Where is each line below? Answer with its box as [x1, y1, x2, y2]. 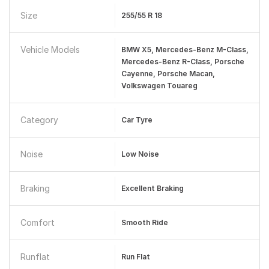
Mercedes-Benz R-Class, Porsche [121, 57, 244, 66]
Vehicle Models [20, 44, 80, 55]
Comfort [20, 217, 55, 228]
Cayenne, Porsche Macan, [121, 69, 215, 78]
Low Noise [121, 150, 159, 159]
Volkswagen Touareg [121, 81, 198, 90]
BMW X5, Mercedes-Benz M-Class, [121, 45, 249, 54]
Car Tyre [121, 115, 153, 124]
